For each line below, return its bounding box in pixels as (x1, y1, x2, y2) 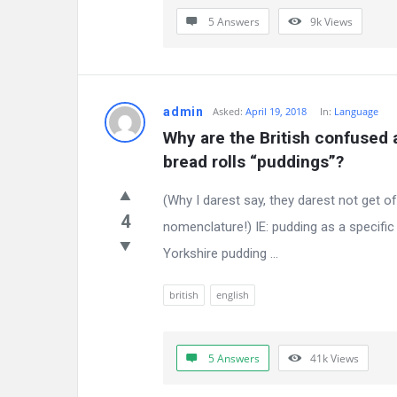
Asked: (213, 105, 243, 118)
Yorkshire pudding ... (163, 245, 278, 261)
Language (334, 105, 378, 118)
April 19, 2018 (245, 105, 307, 118)
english (216, 288, 249, 301)
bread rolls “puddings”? (163, 152, 344, 172)
